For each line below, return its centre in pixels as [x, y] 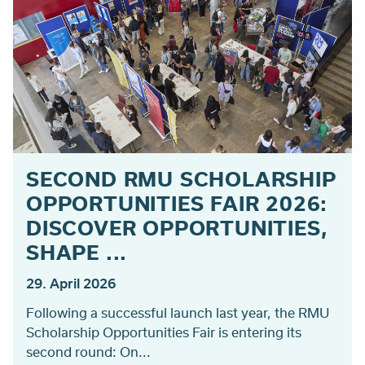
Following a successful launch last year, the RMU [178, 313]
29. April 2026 [71, 284]
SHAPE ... [77, 252]
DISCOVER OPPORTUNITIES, [177, 228]
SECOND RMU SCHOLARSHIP [181, 179]
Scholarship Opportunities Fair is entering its [164, 332]
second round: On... [88, 352]
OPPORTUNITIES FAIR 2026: [177, 203]
